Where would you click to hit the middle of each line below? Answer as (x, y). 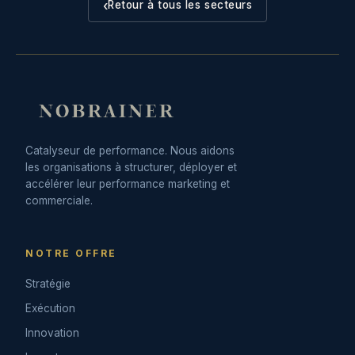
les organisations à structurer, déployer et (131, 167)
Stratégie (48, 283)
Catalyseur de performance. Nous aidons (130, 150)
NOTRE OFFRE (71, 253)
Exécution (50, 308)
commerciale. (59, 200)
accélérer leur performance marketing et (128, 183)
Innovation (52, 332)
